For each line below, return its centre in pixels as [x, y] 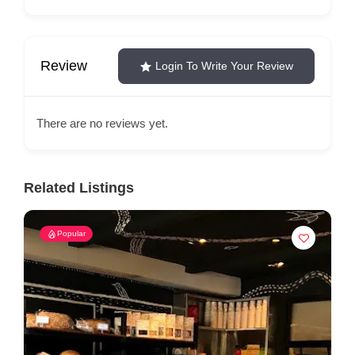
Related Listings [79, 188]
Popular [71, 233]
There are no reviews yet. [102, 123]
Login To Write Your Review [224, 66]
